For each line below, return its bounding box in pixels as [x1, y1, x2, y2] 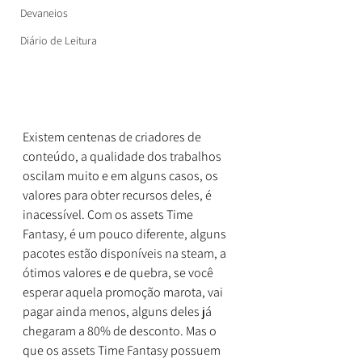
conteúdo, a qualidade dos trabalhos [23, 147, 224, 165]
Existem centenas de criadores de [23, 128, 204, 145]
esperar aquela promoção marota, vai [23, 283, 225, 301]
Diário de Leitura [20, 33, 97, 48]
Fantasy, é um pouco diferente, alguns [23, 225, 229, 242]
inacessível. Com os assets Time [23, 205, 196, 223]
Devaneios [20, 6, 68, 20]
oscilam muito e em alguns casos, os [23, 166, 221, 184]
